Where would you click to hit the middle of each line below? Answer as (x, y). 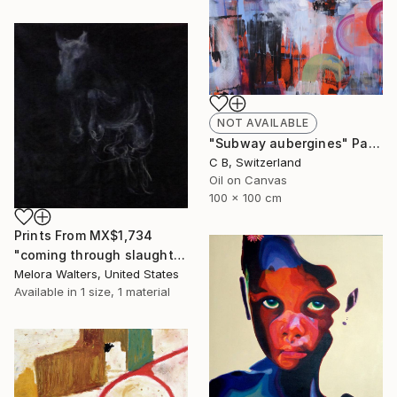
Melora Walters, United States (97, 273)
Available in (47, 291)
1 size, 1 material (125, 291)
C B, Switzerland (255, 162)
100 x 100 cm (245, 197)
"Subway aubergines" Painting (374, 143)
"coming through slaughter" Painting (179, 254)
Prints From (52, 235)
